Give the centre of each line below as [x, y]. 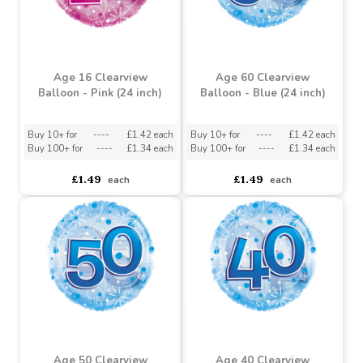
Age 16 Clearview [106, 177]
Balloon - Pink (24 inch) [105, 194]
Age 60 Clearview [277, 177]
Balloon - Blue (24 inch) [276, 194]
